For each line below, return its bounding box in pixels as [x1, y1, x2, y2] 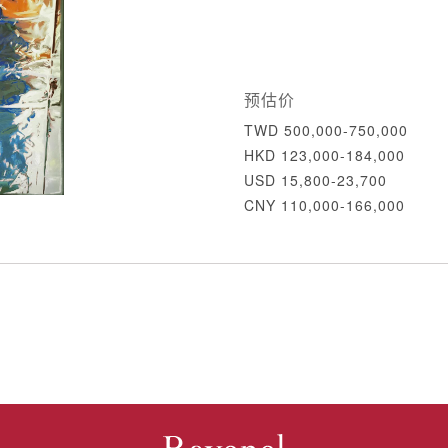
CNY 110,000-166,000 [244, 195, 405, 215]
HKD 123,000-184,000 [244, 145, 405, 165]
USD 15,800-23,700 [244, 170, 387, 190]
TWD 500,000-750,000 [244, 120, 408, 140]
